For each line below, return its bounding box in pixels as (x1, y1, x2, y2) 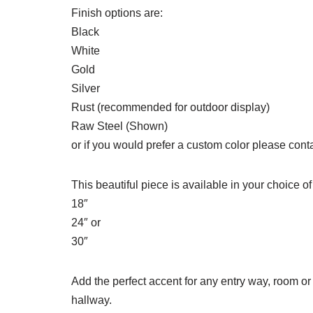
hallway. (71, 294, 112, 307)
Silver (71, 82, 100, 95)
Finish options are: (71, 7, 163, 20)
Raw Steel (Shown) (71, 120, 168, 133)
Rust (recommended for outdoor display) (71, 101, 270, 114)
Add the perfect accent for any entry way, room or (71, 275, 311, 288)
